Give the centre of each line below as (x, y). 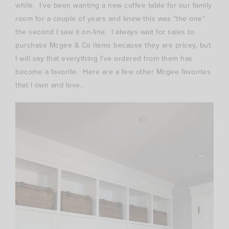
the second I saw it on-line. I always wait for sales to (105, 32)
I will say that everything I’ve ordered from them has (104, 58)
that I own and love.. (50, 85)
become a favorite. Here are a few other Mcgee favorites (113, 72)
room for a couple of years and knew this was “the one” (110, 18)
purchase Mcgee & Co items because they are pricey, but (113, 45)
